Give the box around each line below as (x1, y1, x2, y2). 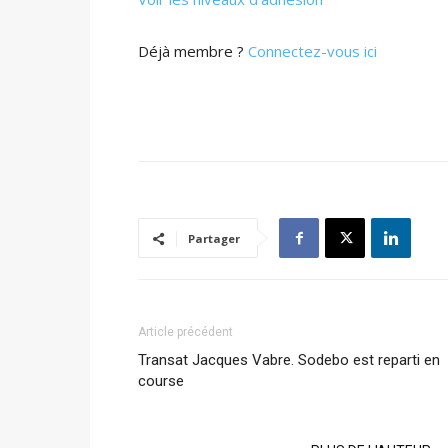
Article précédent (138, 325, 233, 339)
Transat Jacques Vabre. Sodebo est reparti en (138, 351, 440, 369)
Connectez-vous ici (248, 41, 377, 61)
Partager (188, 231, 240, 246)
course (138, 372, 184, 390)
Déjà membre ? (138, 41, 248, 61)
